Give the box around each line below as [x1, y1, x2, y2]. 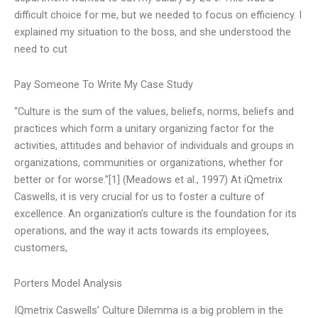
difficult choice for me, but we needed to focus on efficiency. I [14, 9, 302, 22]
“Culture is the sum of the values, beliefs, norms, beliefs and [14, 105, 294, 119]
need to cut [14, 43, 67, 56]
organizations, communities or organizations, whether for [14, 156, 283, 170]
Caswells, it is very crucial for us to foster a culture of [14, 190, 265, 204]
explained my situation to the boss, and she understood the [14, 26, 291, 39]
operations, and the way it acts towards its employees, [14, 224, 269, 238]
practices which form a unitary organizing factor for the [14, 122, 274, 136]
